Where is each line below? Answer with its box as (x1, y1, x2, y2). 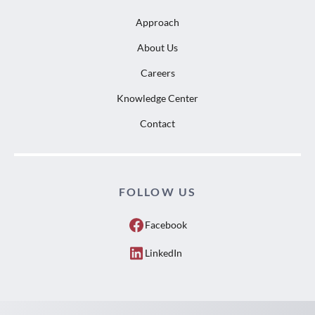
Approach (136, 16, 179, 29)
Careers (140, 67, 175, 79)
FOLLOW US (118, 185, 197, 199)
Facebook (145, 219, 187, 231)
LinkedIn (145, 247, 182, 259)
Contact (140, 117, 175, 130)
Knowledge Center (117, 92, 198, 105)
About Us (137, 41, 178, 54)
